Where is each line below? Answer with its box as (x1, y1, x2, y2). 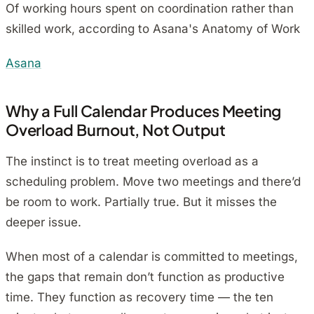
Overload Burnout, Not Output (6, 120, 226, 140)
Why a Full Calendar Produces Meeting (6, 101, 282, 121)
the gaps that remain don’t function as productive (6, 270, 285, 285)
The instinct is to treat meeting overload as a (6, 154, 259, 169)
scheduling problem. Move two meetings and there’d (6, 175, 301, 189)
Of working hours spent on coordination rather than (6, 1, 294, 16)
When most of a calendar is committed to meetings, (6, 250, 298, 264)
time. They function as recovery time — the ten (6, 290, 273, 305)
